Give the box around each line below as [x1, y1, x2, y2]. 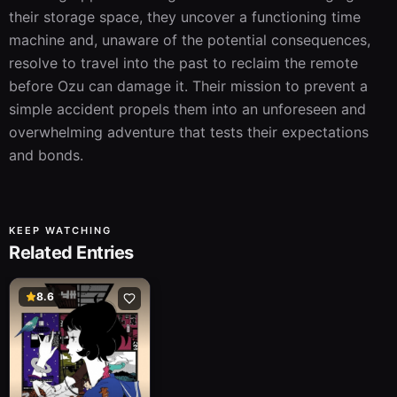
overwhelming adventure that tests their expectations [9, 123, 369, 141]
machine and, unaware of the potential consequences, [9, 31, 370, 49]
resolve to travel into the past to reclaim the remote [9, 54, 358, 72]
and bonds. [9, 146, 83, 164]
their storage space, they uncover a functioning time [9, 8, 361, 26]
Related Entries [9, 242, 134, 263]
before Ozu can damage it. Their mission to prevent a [9, 77, 368, 95]
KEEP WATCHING [9, 224, 112, 237]
